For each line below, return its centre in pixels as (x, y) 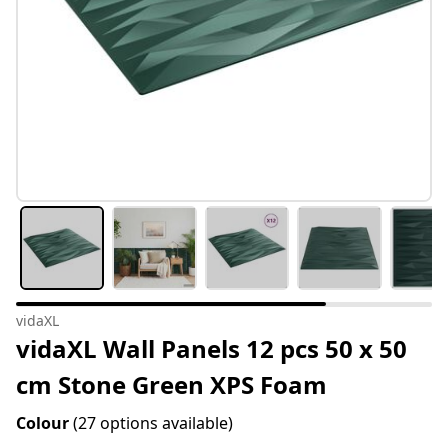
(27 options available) (153, 423)
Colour (44, 423)
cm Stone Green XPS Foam (171, 385)
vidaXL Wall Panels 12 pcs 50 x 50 (211, 349)
